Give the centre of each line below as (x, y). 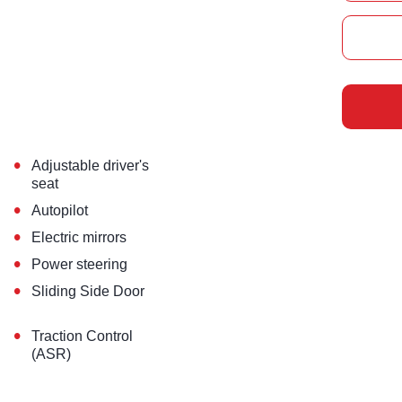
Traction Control (83, 336)
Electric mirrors (79, 238)
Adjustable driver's (91, 166)
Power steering (80, 265)
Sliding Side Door (88, 292)
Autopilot (60, 211)
